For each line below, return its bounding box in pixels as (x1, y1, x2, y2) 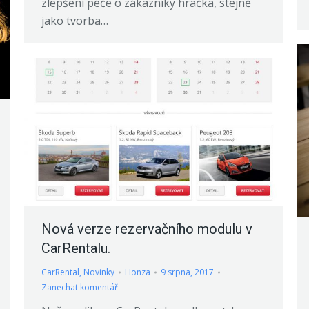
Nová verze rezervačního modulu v (41, 220, 252, 237)
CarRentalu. (41, 239, 110, 257)
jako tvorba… (41, 13, 108, 29)
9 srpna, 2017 (161, 266, 214, 278)
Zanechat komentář (41, 281, 118, 293)
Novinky (83, 266, 114, 278)
